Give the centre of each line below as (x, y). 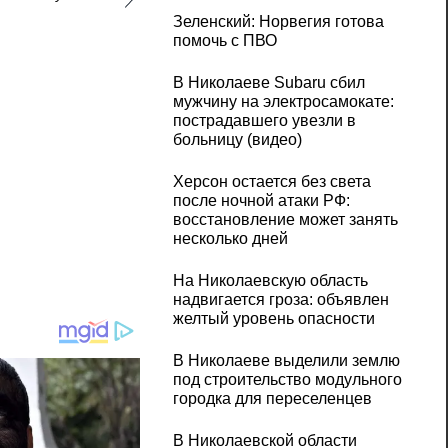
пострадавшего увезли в (264, 121)
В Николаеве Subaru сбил (268, 83)
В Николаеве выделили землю (286, 361)
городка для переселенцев (272, 399)
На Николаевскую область (270, 281)
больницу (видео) (237, 140)
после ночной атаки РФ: (261, 201)
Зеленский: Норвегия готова (278, 22)
